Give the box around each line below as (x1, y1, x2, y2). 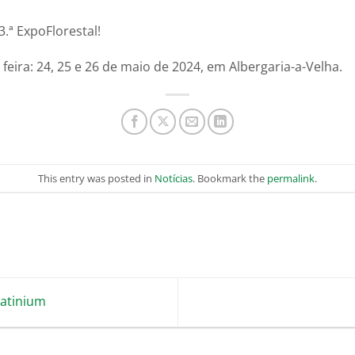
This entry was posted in (38, 170, 155, 185)
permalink (267, 170, 315, 185)
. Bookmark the (193, 170, 267, 185)
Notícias (155, 170, 193, 185)
